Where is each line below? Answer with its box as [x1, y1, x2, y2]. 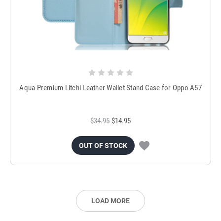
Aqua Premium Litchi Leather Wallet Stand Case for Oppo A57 [19, 83, 202, 93]
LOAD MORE [91, 197, 130, 205]
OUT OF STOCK [79, 142, 127, 150]
